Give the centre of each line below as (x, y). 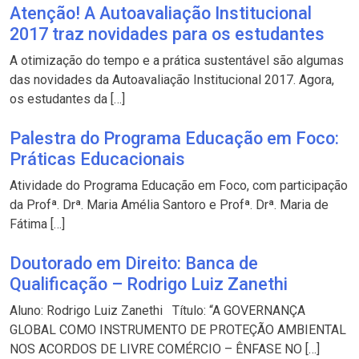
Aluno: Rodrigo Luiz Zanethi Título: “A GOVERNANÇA (157, 310)
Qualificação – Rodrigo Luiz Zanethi (149, 284)
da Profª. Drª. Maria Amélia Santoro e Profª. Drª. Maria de (169, 204)
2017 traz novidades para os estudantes (167, 34)
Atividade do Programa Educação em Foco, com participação (179, 185)
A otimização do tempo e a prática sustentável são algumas (177, 60)
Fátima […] (37, 224)
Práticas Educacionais (97, 159)
